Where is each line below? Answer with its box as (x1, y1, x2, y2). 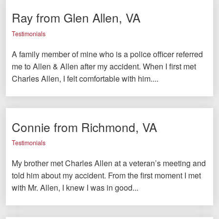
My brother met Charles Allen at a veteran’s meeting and (12, 157, 206, 169)
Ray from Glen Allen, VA (12, 9, 140, 26)
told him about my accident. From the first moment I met (12, 170, 201, 181)
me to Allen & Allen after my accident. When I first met (12, 60, 196, 72)
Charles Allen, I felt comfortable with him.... (12, 72, 158, 84)
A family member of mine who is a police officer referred (12, 48, 203, 60)
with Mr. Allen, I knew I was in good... (12, 182, 138, 194)
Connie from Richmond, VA (12, 118, 157, 135)
